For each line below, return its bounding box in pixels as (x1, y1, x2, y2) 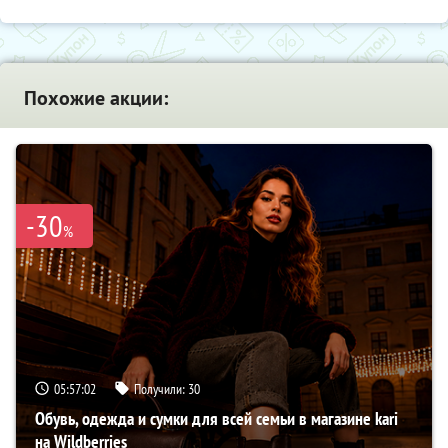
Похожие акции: (24, 84, 168, 111)
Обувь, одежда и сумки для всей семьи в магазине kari (35, 406, 398, 430)
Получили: (134, 379, 188, 398)
